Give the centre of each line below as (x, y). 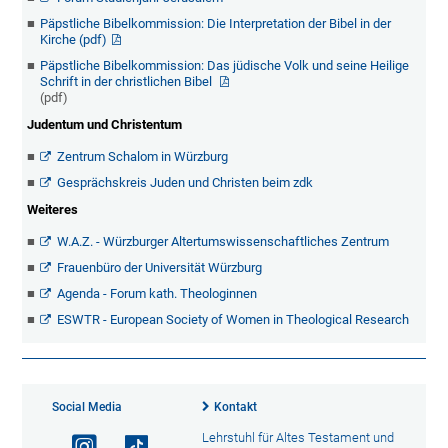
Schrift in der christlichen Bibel (128, 82)
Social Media (87, 407)
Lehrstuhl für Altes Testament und (297, 438)
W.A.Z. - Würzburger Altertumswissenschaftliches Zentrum (223, 242)
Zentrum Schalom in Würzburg (143, 157)
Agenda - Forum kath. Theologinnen (159, 294)
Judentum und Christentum (105, 125)
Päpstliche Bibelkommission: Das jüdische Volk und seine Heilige (225, 66)
